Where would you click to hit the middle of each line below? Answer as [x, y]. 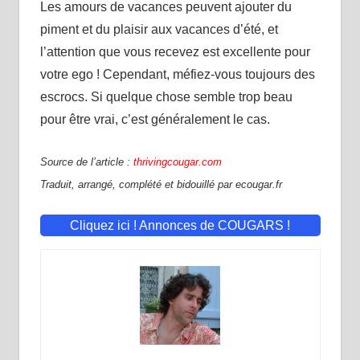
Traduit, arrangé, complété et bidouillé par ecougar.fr [161, 184]
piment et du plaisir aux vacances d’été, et [159, 29]
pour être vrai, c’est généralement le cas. [155, 119]
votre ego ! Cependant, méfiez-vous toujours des [177, 74]
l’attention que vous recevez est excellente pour [175, 51]
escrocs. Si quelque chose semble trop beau [166, 96]
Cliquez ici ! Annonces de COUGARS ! [180, 225]
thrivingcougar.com [177, 162]
